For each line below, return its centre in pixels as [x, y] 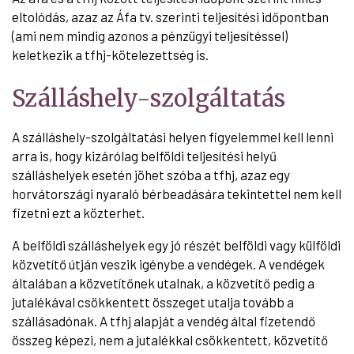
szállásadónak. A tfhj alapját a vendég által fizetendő [164, 320]
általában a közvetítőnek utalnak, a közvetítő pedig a [163, 282]
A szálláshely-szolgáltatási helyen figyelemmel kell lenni [173, 136]
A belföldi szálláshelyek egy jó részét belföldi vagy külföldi [176, 245]
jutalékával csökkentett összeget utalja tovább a [153, 301]
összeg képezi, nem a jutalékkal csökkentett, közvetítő [170, 339]
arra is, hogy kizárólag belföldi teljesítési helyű [144, 155]
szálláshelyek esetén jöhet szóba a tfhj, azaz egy [151, 174]
